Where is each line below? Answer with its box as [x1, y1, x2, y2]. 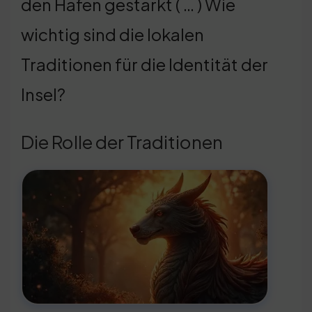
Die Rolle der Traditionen [21, 130, 223, 153]
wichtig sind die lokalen [21, 23, 204, 45]
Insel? [21, 83, 65, 104]
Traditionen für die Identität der [21, 53, 268, 75]
